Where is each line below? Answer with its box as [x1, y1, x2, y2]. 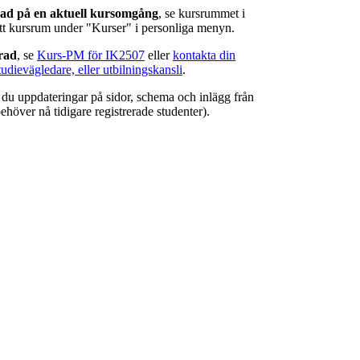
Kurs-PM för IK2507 [37, 48, 145, 63]
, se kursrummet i [158, 6, 245, 21]
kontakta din [173, 48, 235, 63]
